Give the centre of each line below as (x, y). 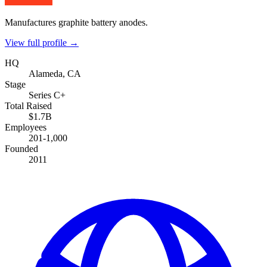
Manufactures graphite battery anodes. (76, 22)
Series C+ (47, 95)
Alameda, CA (55, 73)
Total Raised (28, 105)
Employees (26, 127)
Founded (21, 148)
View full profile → (42, 42)
